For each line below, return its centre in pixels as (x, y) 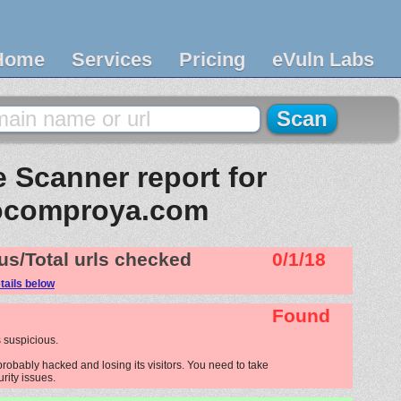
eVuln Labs (323, 60)
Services (112, 60)
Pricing (212, 60)
